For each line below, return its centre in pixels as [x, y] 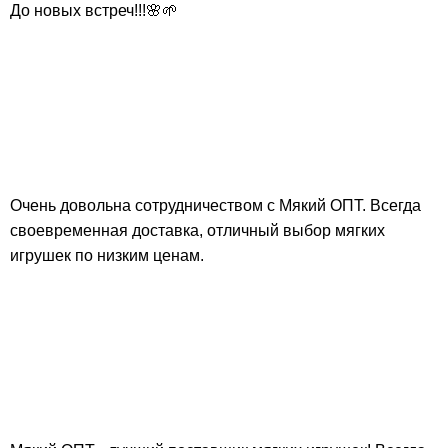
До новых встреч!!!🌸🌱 [94, 11]
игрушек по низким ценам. [107, 256]
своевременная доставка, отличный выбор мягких [197, 231]
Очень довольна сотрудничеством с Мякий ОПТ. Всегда [215, 206]
